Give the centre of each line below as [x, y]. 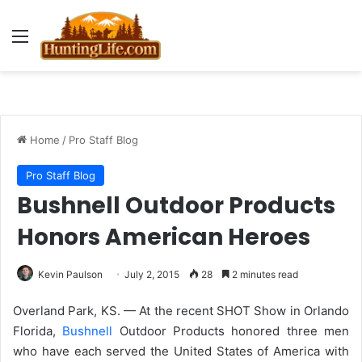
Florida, [38, 331]
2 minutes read [264, 274]
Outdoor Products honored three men [231, 331]
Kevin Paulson [70, 274]
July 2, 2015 [152, 274]
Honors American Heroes [164, 237]
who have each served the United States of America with [181, 351]
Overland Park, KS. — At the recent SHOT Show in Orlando [181, 311]
